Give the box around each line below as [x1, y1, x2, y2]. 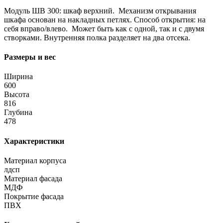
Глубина [4, 108, 32, 117]
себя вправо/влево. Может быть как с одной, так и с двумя [4, 24, 204, 33]
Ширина [4, 72, 33, 81]
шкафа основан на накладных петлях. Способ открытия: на [4, 15, 206, 24]
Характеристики [4, 136, 64, 145]
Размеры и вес [4, 53, 56, 62]
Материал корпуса [4, 156, 66, 165]
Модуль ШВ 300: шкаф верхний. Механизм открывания [4, 6, 196, 15]
